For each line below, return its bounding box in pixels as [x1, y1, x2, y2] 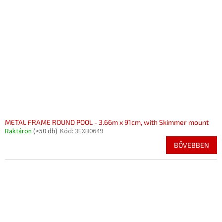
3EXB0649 [75, 126, 103, 137]
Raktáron [5, 126, 33, 137]
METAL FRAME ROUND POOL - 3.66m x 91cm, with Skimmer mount [5, 118, 209, 127]
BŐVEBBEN [174, 141, 209, 150]
